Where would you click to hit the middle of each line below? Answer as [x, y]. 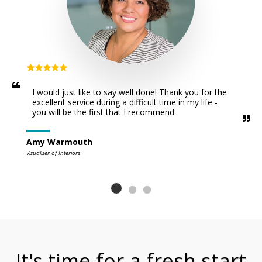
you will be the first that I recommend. [104, 112]
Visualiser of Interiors [53, 153]
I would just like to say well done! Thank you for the [130, 92]
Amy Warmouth [59, 142]
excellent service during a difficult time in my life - [125, 102]
